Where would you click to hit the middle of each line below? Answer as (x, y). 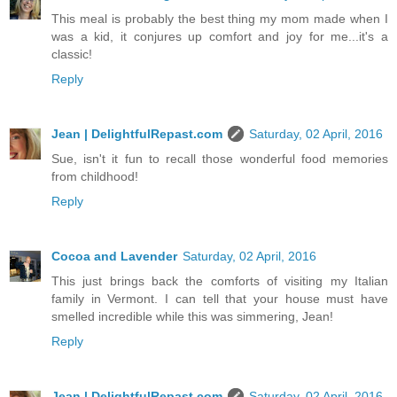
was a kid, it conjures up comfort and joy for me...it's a (220, 37)
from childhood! (95, 177)
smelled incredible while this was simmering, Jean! (192, 317)
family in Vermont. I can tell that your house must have (220, 299)
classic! (72, 54)
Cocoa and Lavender (114, 257)
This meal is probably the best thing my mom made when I (220, 19)
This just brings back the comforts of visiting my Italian (220, 281)
